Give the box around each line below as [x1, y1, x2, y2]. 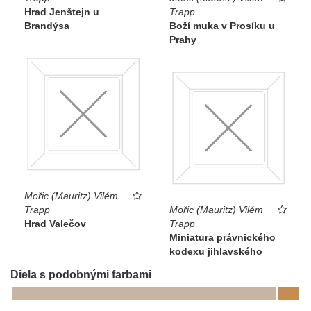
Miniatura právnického [169, 231, 276, 243]
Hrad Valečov [24, 217, 86, 229]
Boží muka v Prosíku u [169, 20, 275, 32]
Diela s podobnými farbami [10, 268, 151, 280]
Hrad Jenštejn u [24, 6, 99, 18]
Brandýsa [24, 20, 69, 32]
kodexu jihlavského [169, 245, 262, 257]
